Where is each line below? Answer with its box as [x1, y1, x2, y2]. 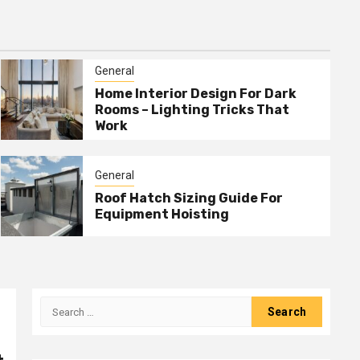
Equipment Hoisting [95, 206, 230, 222]
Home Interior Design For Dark [95, 85, 297, 101]
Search [39, 297, 80, 313]
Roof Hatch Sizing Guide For [95, 190, 284, 206]
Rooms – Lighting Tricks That [95, 101, 290, 117]
